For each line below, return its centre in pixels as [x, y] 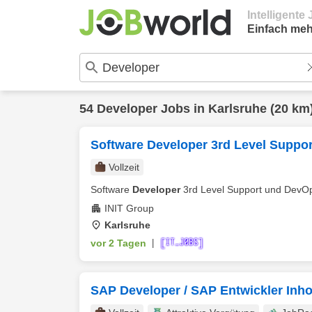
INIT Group [129, 208]
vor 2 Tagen [118, 243]
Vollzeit [124, 167]
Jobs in [183, 109]
